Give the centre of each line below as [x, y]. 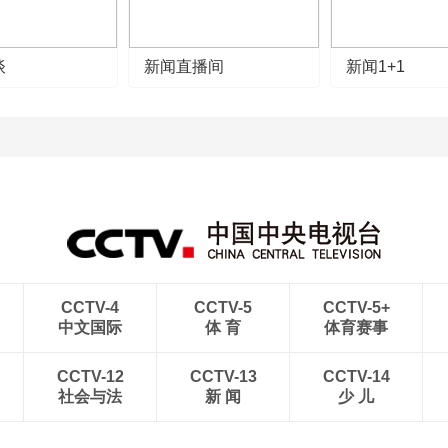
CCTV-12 [90, 376]
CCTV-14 [356, 376]
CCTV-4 [90, 307]
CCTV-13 [223, 376]
